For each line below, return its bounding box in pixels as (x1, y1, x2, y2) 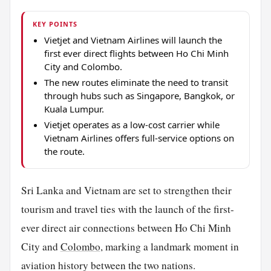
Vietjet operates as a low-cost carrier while (44, 118, 220, 131)
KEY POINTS (33, 19, 78, 28)
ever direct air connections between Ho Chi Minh (21, 220, 231, 235)
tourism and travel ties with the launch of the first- (21, 201, 234, 216)
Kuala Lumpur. (44, 102, 104, 115)
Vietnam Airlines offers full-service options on (44, 131, 234, 144)
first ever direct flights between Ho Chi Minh (44, 47, 229, 59)
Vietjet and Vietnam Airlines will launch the (44, 33, 222, 46)
